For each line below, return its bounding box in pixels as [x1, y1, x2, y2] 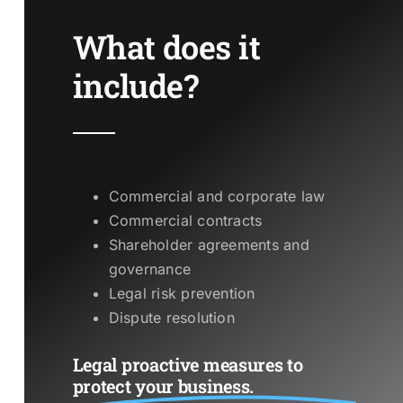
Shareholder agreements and [108, 236, 309, 255]
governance [108, 260, 192, 279]
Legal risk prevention [108, 284, 255, 303]
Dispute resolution [108, 309, 235, 327]
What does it [72, 25, 261, 69]
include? [72, 64, 199, 108]
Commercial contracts [108, 211, 263, 230]
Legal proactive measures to [72, 353, 303, 377]
